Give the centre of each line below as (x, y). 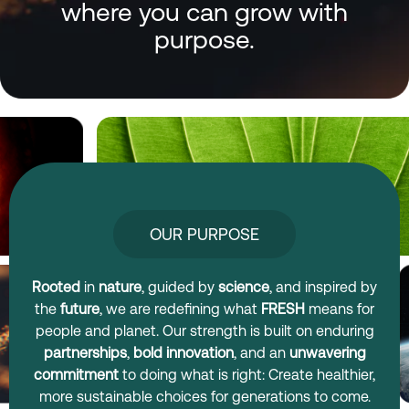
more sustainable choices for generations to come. (204, 397)
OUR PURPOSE (204, 234)
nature (120, 287)
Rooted (56, 287)
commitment (78, 375)
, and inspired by (323, 287)
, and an (261, 353)
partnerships (85, 353)
